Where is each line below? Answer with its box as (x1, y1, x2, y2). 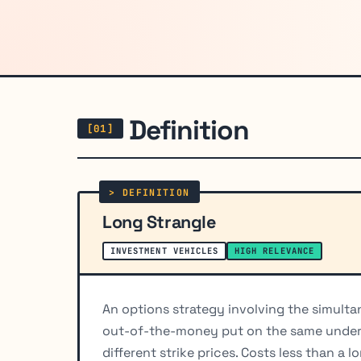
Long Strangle (102, 211, 216, 234)
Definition (129, 112, 249, 147)
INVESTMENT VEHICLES (110, 245, 219, 257)
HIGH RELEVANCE (234, 245, 314, 257)
